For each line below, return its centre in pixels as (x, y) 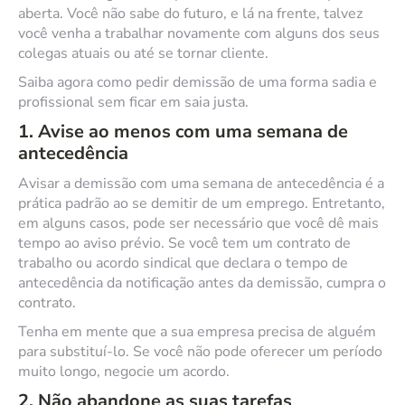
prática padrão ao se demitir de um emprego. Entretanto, (202, 203)
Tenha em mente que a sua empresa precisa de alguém (197, 332)
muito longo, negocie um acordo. (124, 372)
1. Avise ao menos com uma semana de (183, 132)
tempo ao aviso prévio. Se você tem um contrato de (184, 243)
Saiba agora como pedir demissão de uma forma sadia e (198, 82)
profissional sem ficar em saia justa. (133, 102)
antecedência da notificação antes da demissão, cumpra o (202, 283)
